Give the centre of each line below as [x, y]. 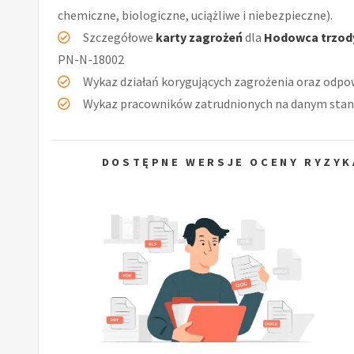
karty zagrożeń [199, 37]
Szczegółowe [119, 37]
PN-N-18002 [91, 59]
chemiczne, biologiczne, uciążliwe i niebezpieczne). [195, 15]
